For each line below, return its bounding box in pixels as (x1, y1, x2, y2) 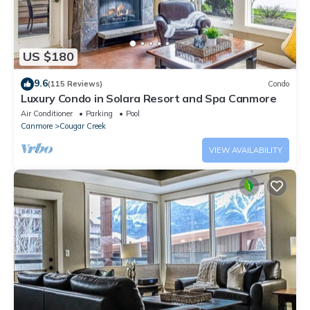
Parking (86, 108, 113, 118)
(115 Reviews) (48, 79, 102, 89)
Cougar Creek (60, 120, 106, 131)
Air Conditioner (21, 108, 73, 118)
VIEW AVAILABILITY (209, 145, 282, 155)
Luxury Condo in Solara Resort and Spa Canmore (21, 91, 277, 105)
